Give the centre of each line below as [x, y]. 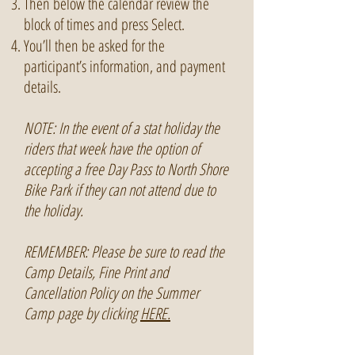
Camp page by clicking [82, 313]
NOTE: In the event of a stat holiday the [122, 128]
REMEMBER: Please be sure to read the [124, 252]
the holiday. [53, 210]
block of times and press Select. [104, 24]
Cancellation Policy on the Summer [111, 293]
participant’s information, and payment [124, 66]
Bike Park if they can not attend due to [120, 190]
